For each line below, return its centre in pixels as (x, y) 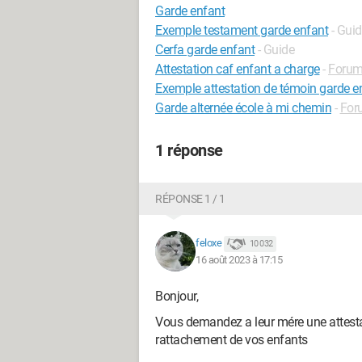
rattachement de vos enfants (232, 340)
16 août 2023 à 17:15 (239, 259)
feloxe (208, 243)
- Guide (276, 50)
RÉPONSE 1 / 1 (190, 199)
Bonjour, (177, 296)
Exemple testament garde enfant (242, 30)
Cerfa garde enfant (205, 50)
